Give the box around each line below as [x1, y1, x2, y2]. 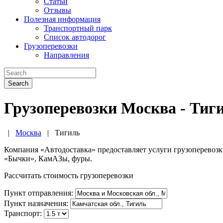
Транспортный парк [44, 24, 112, 32]
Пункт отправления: [4, 188, 73, 197]
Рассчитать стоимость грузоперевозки [4, 171, 133, 180]
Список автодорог [44, 33, 106, 41]
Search [8, 80, 28, 87]
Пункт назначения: [4, 199, 68, 208]
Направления [44, 51, 89, 59]
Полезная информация [24, 15, 101, 23]
